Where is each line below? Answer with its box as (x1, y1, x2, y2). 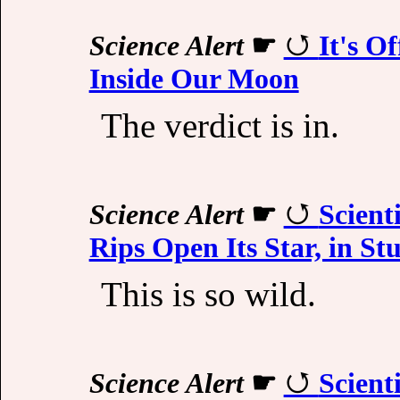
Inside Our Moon (88, 62, 299, 95)
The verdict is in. (100, 105, 339, 145)
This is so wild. (100, 275, 316, 314)
